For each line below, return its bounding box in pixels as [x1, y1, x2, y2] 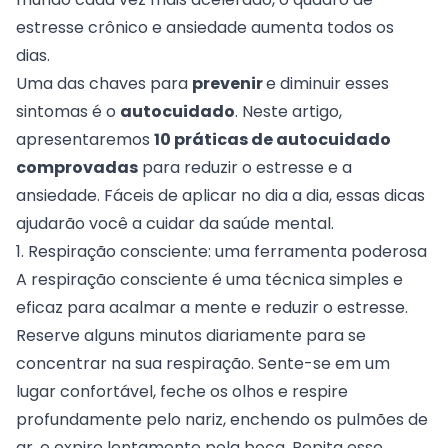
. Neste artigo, [235, 99, 342, 123]
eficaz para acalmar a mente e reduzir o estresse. [16, 295, 408, 319]
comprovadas [16, 155, 138, 179]
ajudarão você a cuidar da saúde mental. [16, 211, 338, 235]
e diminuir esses [266, 71, 389, 95]
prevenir [192, 71, 266, 95]
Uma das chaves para [16, 71, 192, 95]
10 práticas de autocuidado [154, 127, 391, 151]
